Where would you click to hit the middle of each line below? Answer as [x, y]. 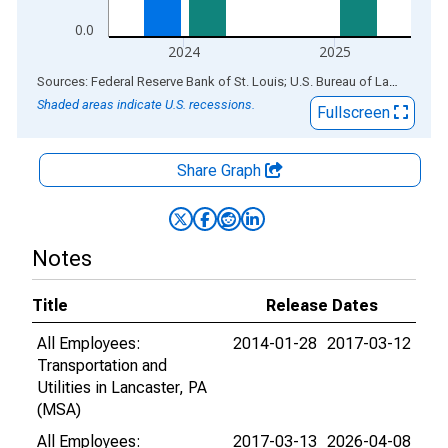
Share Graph [221, 170]
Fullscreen [355, 112]
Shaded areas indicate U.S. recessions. [146, 104]
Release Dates [322, 305]
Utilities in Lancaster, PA [122, 387]
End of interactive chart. [99, 80]
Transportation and [102, 365]
